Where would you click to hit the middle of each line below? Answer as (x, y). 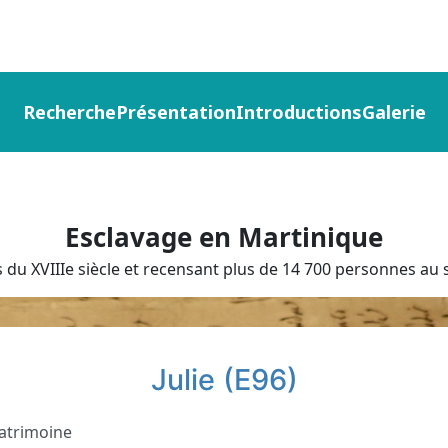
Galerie (393, 112)
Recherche (69, 112)
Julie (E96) (224, 379)
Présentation (175, 112)
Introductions (298, 112)
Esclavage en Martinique (224, 237)
